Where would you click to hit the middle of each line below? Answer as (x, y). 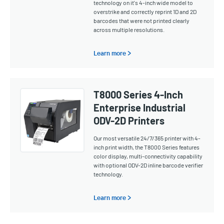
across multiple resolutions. (129, 29)
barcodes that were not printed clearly (142, 20)
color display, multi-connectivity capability (148, 156)
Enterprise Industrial (140, 107)
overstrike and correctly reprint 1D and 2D (145, 11)
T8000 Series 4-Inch (138, 94)
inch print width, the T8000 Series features (147, 147)
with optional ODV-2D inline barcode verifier (148, 165)
